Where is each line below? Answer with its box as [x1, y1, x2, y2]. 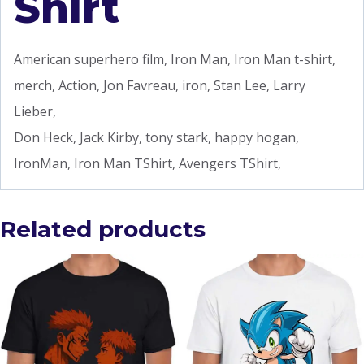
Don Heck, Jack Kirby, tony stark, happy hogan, [14, 128, 299, 146]
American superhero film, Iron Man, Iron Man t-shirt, [14, 50, 336, 68]
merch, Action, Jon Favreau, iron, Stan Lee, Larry [14, 76, 305, 94]
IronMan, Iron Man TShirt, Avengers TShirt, [14, 154, 281, 172]
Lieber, [14, 102, 56, 120]
